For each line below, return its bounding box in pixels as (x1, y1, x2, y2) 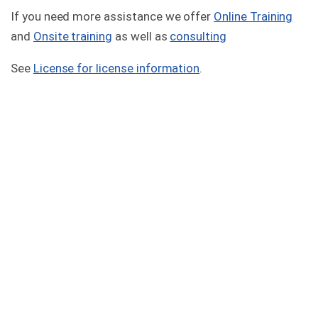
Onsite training (33, 29, 113, 44)
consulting (170, 29, 226, 44)
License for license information (33, 61, 200, 76)
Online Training (214, 9, 293, 24)
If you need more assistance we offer (11, 9, 214, 24)
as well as (112, 29, 170, 44)
